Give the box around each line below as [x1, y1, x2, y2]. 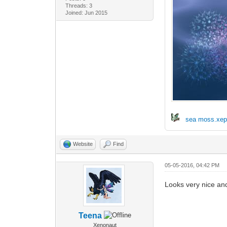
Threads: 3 [65, 2, 92, 9]
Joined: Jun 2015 [65, 9, 107, 16]
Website [73, 140, 93, 147]
